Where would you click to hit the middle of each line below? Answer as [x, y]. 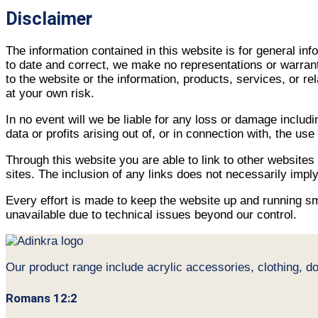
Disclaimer [49, 19]
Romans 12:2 [42, 298]
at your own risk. [50, 94]
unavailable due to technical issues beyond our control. [151, 215]
